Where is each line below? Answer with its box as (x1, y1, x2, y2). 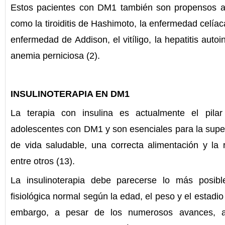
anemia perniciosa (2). (11, 50, 100, 61)
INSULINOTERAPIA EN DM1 (11, 88, 130, 99)
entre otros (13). (11, 156, 75, 166)
